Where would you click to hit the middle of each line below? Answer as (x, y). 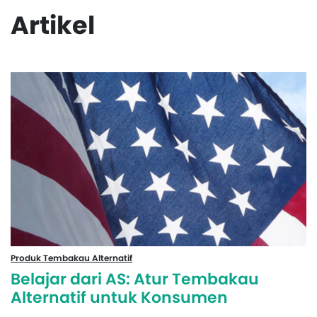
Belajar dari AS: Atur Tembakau (135, 279)
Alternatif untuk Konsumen (119, 297)
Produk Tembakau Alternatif (71, 258)
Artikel (53, 25)
